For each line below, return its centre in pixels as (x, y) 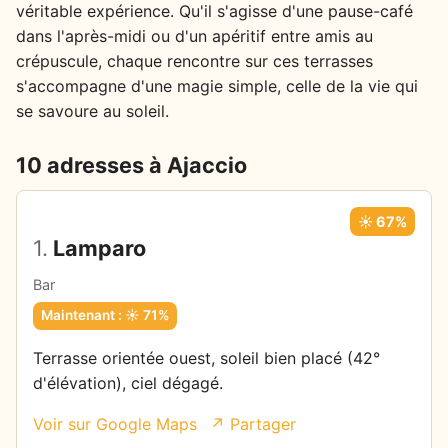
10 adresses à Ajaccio (131, 164)
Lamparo (97, 247)
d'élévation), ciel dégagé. (128, 382)
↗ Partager (253, 423)
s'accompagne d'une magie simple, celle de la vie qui (217, 85)
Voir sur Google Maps (115, 423)
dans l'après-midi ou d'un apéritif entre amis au (194, 35)
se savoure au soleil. (92, 110)
